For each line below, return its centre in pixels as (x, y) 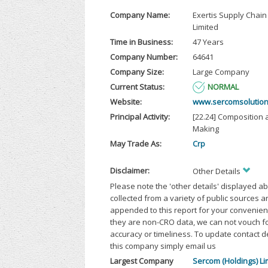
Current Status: (138, 87)
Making (205, 129)
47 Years (208, 42)
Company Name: (140, 15)
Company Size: (137, 72)
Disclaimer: (130, 171)
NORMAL (223, 87)
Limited (205, 27)
